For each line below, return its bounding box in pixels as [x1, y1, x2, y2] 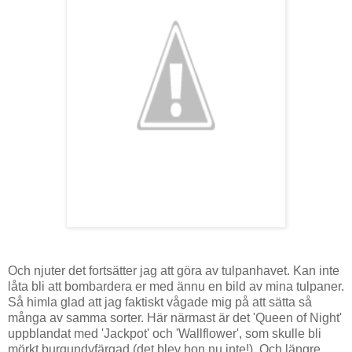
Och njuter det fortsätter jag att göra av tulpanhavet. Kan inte [8, 263, 339, 277]
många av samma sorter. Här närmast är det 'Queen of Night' [8, 310, 342, 324]
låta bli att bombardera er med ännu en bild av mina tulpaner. [8, 279, 344, 293]
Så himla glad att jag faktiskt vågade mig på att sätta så [8, 295, 312, 309]
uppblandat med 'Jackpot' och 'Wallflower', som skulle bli [8, 326, 321, 340]
